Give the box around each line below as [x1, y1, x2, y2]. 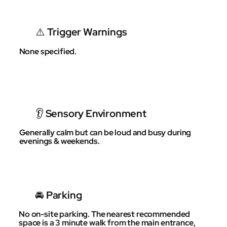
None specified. [19, 46, 77, 57]
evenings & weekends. [19, 136, 100, 147]
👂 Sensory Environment [35, 107, 146, 121]
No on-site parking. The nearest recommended [19, 209, 191, 220]
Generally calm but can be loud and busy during [19, 127, 192, 138]
